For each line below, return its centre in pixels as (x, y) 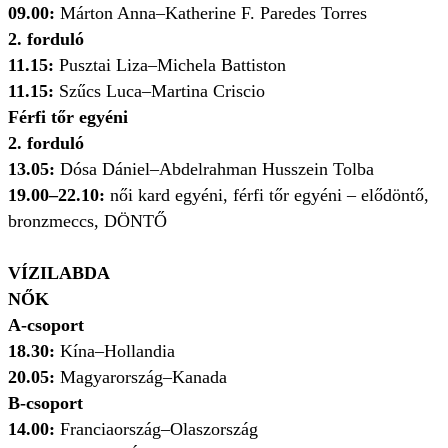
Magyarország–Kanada (141, 377)
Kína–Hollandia (117, 351)
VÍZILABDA (59, 273)
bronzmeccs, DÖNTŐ (87, 221)
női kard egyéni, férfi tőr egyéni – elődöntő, (267, 195)
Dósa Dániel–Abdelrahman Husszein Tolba (217, 169)
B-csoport (45, 403)
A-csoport (46, 325)
